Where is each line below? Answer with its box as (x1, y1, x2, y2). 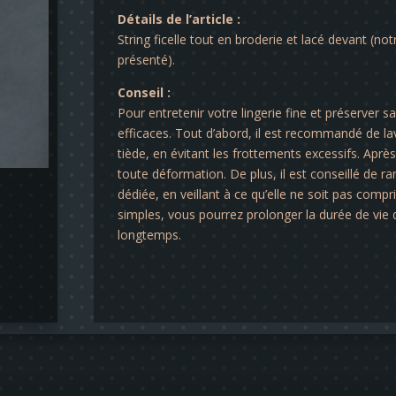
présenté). (117, 51, 175, 69)
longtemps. (117, 226, 181, 244)
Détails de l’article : (117, 11, 240, 28)
